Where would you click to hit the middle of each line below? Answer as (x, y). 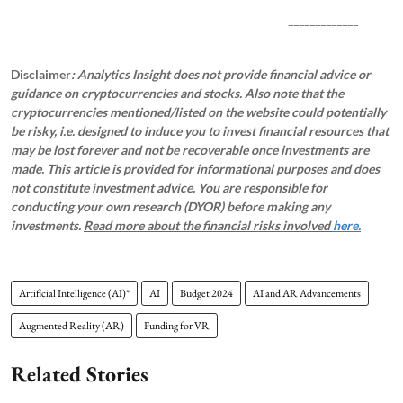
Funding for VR (177, 325)
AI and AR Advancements (307, 293)
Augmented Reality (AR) (72, 325)
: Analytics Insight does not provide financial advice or (221, 74)
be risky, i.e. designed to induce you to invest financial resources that (200, 130)
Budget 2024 (206, 293)
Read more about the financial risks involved (208, 225)
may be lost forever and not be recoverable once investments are (190, 149)
